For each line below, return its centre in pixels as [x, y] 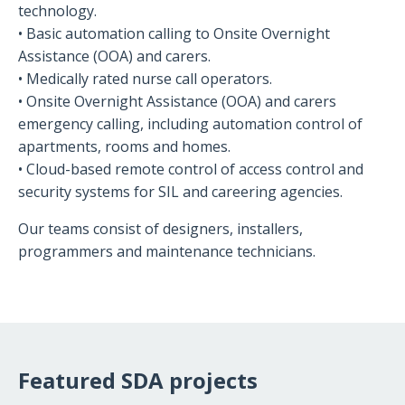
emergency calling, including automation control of [190, 123]
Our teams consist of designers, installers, [160, 228]
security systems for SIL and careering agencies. [180, 191]
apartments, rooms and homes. [124, 146]
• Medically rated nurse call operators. [145, 78]
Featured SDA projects [138, 380]
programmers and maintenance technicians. [167, 251]
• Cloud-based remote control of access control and [191, 169]
